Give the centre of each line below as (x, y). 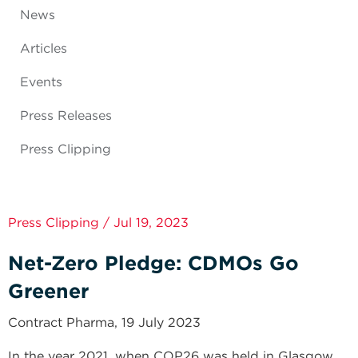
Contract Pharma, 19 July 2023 (104, 322)
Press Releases (66, 115)
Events (41, 82)
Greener (48, 291)
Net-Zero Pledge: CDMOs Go (153, 263)
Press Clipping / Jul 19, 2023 (98, 223)
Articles (44, 48)
